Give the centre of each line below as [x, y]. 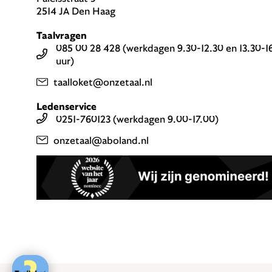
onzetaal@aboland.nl [101, 140]
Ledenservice [66, 106]
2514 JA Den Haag [76, 11]
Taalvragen [62, 35]
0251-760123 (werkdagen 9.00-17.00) [137, 118]
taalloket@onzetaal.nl [103, 82]
